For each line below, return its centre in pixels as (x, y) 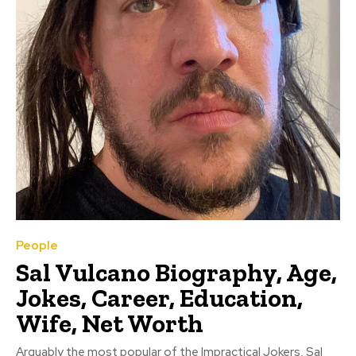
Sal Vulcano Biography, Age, (176, 272)
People (37, 245)
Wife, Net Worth (110, 323)
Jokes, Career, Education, (159, 298)
